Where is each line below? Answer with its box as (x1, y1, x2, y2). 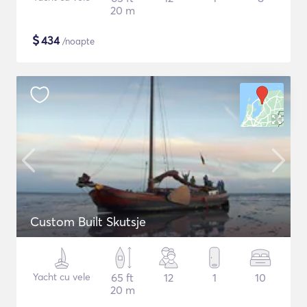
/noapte (60, 36, 95, 47)
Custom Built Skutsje (30, 214, 146, 230)
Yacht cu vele (32, 271, 90, 283)
